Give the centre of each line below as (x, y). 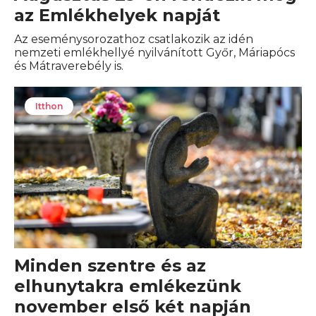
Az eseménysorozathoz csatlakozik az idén (134, 39)
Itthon (49, 106)
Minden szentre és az (110, 266)
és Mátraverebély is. (69, 66)
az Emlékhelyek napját (117, 15)
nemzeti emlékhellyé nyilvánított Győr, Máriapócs (154, 53)
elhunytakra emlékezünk (128, 286)
